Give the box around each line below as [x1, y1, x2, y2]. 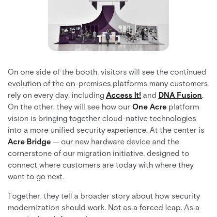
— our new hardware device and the [51, 137, 179, 146]
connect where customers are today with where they [8, 160, 194, 170]
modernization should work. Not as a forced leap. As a [8, 202, 200, 212]
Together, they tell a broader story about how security [8, 191, 200, 201]
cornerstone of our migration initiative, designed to [8, 148, 189, 158]
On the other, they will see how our [8, 102, 132, 111]
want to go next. [8, 171, 64, 181]
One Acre [132, 102, 167, 111]
